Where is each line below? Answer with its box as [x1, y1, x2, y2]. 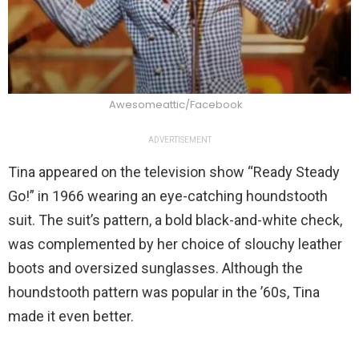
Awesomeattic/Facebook [108, 97, 243, 113]
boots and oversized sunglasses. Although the [8, 260, 303, 277]
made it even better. [8, 308, 134, 325]
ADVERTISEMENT [147, 135, 212, 145]
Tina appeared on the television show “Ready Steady [8, 163, 340, 181]
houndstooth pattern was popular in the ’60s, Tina [8, 284, 320, 301]
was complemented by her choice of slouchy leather [8, 236, 342, 253]
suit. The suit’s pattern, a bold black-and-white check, [8, 212, 342, 229]
